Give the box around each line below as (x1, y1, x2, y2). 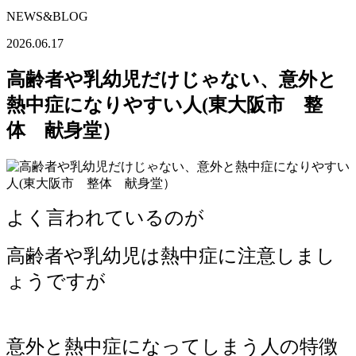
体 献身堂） (6, 120, 121, 141)
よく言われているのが (6, 207, 204, 228)
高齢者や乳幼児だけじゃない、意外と (6, 69, 337, 91)
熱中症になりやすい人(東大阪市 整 (6, 95, 323, 116)
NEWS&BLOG (6, 10, 88, 24)
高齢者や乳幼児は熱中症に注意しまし (6, 245, 335, 266)
